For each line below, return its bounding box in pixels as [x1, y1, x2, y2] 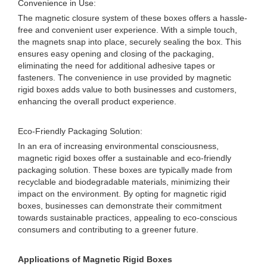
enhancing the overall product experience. [18, 97, 176, 106]
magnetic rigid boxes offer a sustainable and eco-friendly [18, 153, 231, 163]
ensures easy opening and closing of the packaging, [18, 49, 214, 58]
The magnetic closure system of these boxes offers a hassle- [18, 13, 247, 23]
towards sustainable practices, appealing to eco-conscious [18, 213, 237, 222]
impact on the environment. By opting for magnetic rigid [18, 189, 226, 198]
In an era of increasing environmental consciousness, [18, 141, 219, 151]
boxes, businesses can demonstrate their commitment [18, 201, 222, 210]
